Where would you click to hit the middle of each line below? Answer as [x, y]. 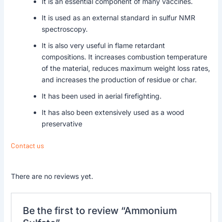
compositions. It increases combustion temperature [124, 56]
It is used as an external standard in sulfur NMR [118, 17]
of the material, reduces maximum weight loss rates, [126, 68]
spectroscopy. [64, 29]
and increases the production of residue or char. [119, 79]
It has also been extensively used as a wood [113, 112]
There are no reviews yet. [52, 176]
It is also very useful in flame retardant [103, 45]
